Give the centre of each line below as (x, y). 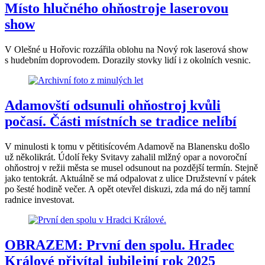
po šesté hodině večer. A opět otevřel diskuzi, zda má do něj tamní (127, 189)
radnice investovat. (40, 199)
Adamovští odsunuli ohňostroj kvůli (113, 105)
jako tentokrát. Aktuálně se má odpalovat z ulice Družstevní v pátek (130, 178)
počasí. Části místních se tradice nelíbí (121, 121)
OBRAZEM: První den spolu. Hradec (119, 245)
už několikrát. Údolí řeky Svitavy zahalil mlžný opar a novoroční (126, 157)
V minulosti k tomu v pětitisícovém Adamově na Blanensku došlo (127, 146)
